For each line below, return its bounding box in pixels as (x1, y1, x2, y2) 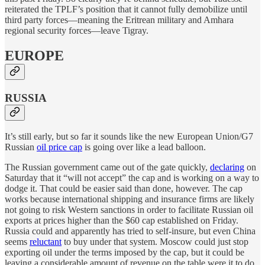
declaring (210, 162, 244, 173)
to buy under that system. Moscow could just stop (62, 237, 248, 247)
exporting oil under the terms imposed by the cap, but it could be (5, 247, 244, 258)
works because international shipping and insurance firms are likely (5, 194, 254, 205)
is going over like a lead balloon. (82, 142, 206, 153)
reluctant (30, 237, 62, 247)
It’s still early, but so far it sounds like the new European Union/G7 (5, 131, 253, 142)
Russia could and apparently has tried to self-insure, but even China (5, 226, 256, 237)
